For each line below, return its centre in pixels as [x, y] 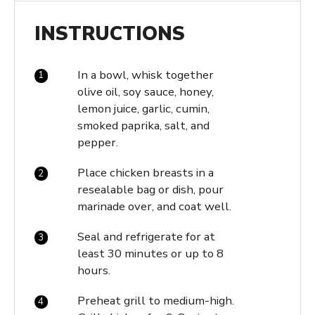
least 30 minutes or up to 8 [150, 254]
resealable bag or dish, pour [150, 189]
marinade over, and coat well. [154, 206]
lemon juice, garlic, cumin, [143, 108]
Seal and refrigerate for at [146, 237]
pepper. [97, 142]
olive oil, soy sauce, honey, [145, 91]
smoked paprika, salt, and [143, 125]
